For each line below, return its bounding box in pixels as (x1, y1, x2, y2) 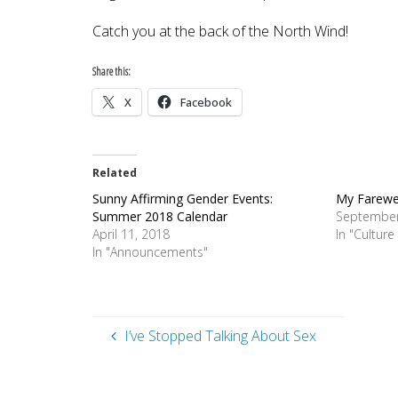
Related (92, 165, 137, 181)
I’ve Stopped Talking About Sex (123, 326, 316, 346)
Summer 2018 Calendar (92, 208, 227, 226)
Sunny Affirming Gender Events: (92, 190, 273, 208)
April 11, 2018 (92, 226, 170, 243)
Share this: (92, 64, 131, 80)
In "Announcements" (92, 243, 208, 261)
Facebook (179, 94, 232, 111)
